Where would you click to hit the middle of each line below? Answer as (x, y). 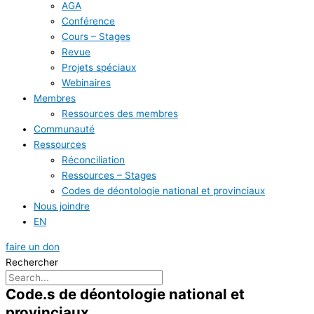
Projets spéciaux (99, 68)
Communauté (64, 129)
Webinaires (86, 83)
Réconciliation (93, 160)
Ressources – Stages (109, 176)
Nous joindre (62, 206)
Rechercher (32, 262)
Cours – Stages (96, 37)
